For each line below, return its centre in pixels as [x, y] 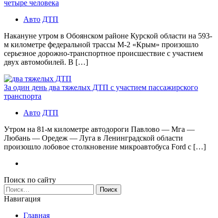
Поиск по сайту [30, 180]
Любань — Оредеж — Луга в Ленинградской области [93, 138]
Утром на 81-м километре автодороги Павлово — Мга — [99, 129]
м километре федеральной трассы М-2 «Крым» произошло [101, 44]
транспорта [23, 96]
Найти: [15, 188]
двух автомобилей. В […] [46, 62]
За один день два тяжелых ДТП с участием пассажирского [101, 87]
